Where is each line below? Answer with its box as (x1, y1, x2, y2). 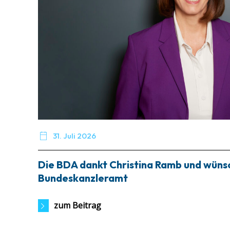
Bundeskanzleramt (38, 171, 128, 185)
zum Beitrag (54, 200, 102, 212)
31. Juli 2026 (53, 131, 97, 141)
